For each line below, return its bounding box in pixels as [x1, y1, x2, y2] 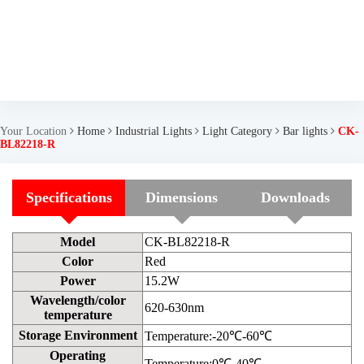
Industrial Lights [115, 125, 192, 137]
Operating [50, 349, 106, 362]
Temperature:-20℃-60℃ [145, 329, 272, 343]
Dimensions [145, 189, 219, 206]
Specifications [25, 189, 112, 206]
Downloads [260, 189, 330, 206]
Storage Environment [18, 328, 137, 342]
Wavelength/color [29, 293, 126, 307]
